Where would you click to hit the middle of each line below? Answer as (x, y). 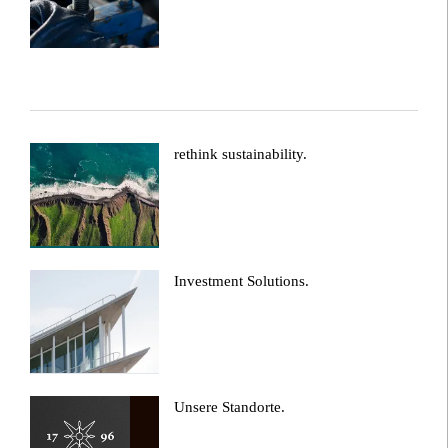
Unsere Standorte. (230, 407)
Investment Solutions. (242, 280)
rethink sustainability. (241, 153)
